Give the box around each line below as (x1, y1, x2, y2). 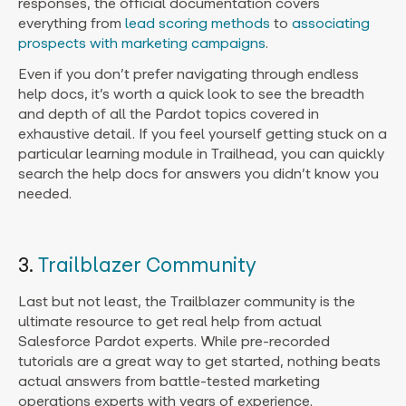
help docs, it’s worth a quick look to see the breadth (18, 84, 364, 102)
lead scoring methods (125, 14, 270, 32)
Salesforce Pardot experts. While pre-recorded (18, 332, 330, 350)
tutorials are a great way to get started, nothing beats (18, 352, 381, 370)
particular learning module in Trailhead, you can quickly (18, 144, 384, 162)
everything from (18, 14, 125, 32)
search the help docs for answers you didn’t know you (18, 164, 379, 182)
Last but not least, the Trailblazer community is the (18, 292, 355, 310)
